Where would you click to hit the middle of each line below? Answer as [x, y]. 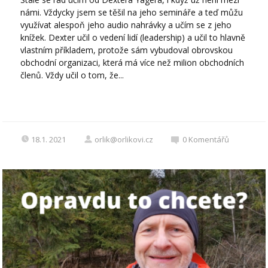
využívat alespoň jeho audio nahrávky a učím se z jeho [126, 25]
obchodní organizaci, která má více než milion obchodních [133, 63]
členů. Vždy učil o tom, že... [72, 75]
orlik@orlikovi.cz [124, 140]
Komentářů [209, 140]
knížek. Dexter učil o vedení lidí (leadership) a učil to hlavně [133, 38]
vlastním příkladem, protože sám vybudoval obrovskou [127, 50]
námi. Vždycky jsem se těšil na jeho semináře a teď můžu [132, 13]
